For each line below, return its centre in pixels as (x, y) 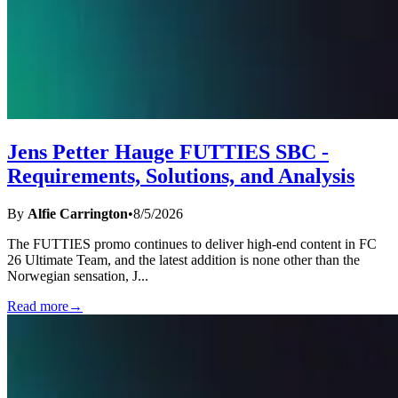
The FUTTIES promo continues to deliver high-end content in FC (192, 244)
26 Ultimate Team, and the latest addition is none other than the (183, 260)
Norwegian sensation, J (72, 276)
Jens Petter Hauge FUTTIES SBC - (168, 152)
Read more (38, 306)
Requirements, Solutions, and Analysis (181, 176)
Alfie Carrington (78, 214)
